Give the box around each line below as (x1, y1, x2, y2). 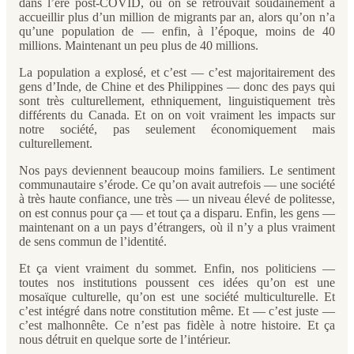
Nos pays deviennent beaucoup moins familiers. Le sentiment (19, 164, 335, 177)
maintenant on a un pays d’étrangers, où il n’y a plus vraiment (19, 220, 335, 234)
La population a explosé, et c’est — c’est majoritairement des (19, 66, 335, 79)
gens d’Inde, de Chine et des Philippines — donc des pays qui (19, 80, 335, 93)
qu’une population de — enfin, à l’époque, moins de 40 (19, 24, 335, 38)
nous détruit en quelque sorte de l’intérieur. (19, 333, 231, 346)
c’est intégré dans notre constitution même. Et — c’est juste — (19, 304, 335, 318)
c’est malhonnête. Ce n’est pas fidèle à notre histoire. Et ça (19, 318, 335, 332)
